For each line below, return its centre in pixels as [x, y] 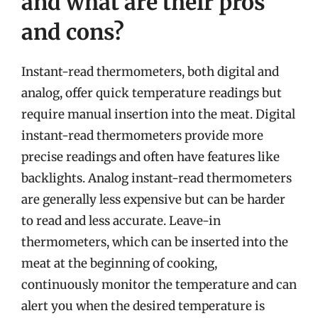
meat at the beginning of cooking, [119, 263]
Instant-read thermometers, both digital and [150, 72]
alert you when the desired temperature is [143, 306]
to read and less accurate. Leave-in [121, 221]
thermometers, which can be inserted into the [155, 242]
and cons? [73, 32]
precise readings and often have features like [150, 157]
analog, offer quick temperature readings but [152, 93]
